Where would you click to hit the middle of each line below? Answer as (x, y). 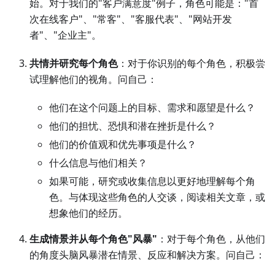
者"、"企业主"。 (65, 35)
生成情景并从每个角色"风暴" (93, 239)
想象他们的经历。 (88, 213)
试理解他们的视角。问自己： (93, 79)
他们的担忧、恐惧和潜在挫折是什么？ (133, 126)
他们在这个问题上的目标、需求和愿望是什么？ (152, 108)
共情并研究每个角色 (74, 64)
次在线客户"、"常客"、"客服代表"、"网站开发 (131, 19)
